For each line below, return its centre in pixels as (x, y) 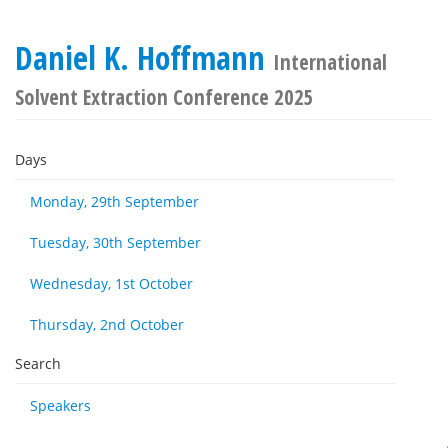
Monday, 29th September (114, 201)
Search (38, 363)
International (330, 62)
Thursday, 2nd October (107, 324)
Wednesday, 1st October (111, 283)
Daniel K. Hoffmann (144, 57)
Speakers (60, 405)
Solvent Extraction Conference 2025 (164, 97)
